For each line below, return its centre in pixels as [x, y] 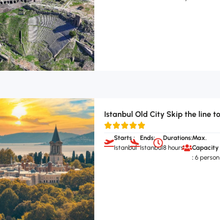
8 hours [174, 147]
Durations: [178, 137]
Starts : [124, 137]
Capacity [205, 147]
